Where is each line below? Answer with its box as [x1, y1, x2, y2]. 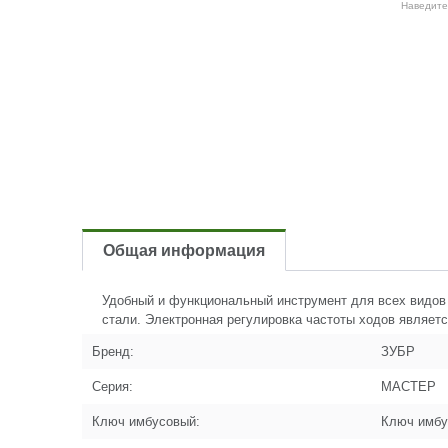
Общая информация [103, 242, 265, 259]
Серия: [92, 379, 133, 394]
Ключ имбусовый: [92, 414, 200, 429]
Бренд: [92, 344, 134, 359]
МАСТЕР [381, 379, 436, 394]
